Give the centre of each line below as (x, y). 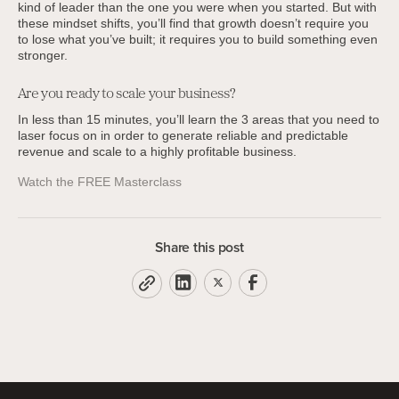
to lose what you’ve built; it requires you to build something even (197, 40)
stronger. (42, 56)
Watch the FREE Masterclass (99, 181)
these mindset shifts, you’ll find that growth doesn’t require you (193, 24)
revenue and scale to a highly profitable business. (157, 151)
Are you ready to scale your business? (126, 94)
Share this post (199, 247)
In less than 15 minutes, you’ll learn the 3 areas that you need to (198, 119)
